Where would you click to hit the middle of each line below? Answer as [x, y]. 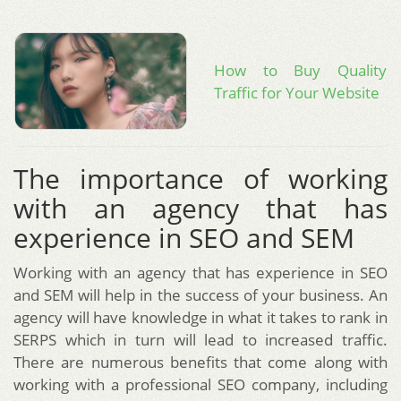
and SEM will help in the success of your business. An [200, 295]
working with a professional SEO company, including [200, 385]
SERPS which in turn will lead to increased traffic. [200, 340]
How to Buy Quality [300, 70]
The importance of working [200, 179]
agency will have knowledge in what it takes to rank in [200, 318]
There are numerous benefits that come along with [200, 363]
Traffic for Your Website [297, 92]
